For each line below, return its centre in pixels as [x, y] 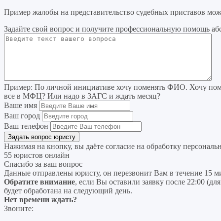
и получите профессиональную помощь [143, 29]
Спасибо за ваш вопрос [43, 164]
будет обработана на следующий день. [68, 191]
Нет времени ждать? [40, 200]
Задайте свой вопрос [40, 29]
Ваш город [22, 116]
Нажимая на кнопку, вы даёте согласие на [75, 147]
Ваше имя [20, 106]
